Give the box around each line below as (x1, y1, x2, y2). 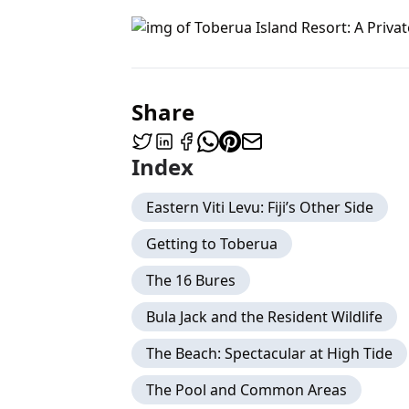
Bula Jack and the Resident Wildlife (146, 307, 383, 327)
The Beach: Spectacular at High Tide (146, 343, 393, 363)
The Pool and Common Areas (146, 380, 347, 400)
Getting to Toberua (146, 234, 278, 254)
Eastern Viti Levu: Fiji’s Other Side (146, 197, 373, 217)
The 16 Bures (146, 270, 236, 290)
